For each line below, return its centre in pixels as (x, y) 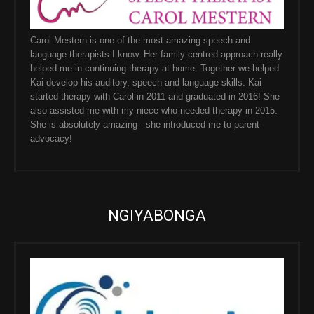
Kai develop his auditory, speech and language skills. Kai (146, 82)
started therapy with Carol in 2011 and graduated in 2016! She (155, 96)
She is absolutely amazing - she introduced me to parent (145, 124)
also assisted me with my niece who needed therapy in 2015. (154, 110)
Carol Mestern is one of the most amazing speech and (140, 40)
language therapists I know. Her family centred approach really (156, 54)
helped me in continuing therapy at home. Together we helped (155, 68)
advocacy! (51, 138)
